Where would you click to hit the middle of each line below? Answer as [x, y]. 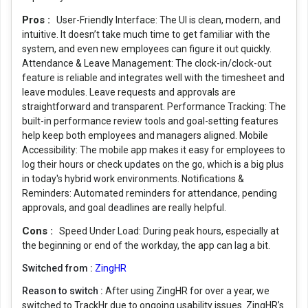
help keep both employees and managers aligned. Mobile [145, 135]
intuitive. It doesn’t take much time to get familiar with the [146, 34]
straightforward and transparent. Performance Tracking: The [154, 106]
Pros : [37, 20]
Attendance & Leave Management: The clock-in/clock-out [147, 63]
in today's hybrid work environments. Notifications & [133, 178]
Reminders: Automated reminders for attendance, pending [150, 193]
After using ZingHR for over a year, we [187, 290]
